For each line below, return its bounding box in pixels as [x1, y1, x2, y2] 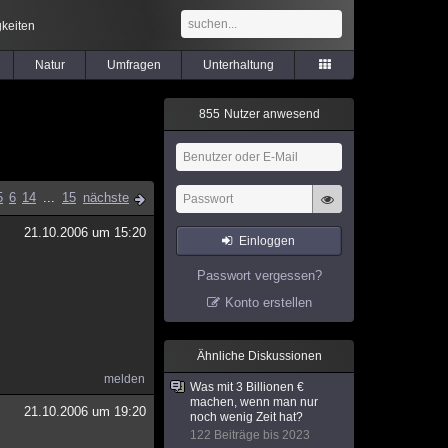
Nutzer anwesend [220, 107, 320, 121]
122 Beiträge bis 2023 [190, 428, 310, 442]
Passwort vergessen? [196, 268, 322, 283]
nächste [83, 190, 129, 205]
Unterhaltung [202, 58, 274, 72]
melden [104, 372, 145, 386]
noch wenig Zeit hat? [190, 410, 303, 424]
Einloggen [239, 234, 296, 248]
